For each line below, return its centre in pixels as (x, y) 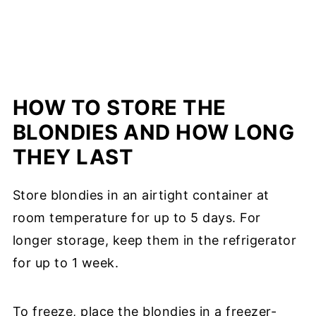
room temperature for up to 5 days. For (136, 217)
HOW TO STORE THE (119, 107)
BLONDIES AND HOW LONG (153, 132)
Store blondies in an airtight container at (141, 195)
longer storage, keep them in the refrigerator (154, 240)
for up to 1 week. (66, 262)
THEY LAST (73, 157)
